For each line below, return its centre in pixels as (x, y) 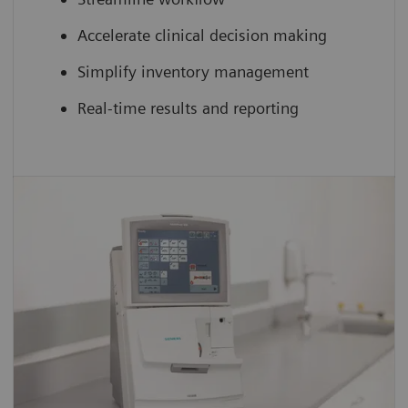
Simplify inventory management (193, 72)
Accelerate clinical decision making (202, 36)
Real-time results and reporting (188, 108)
